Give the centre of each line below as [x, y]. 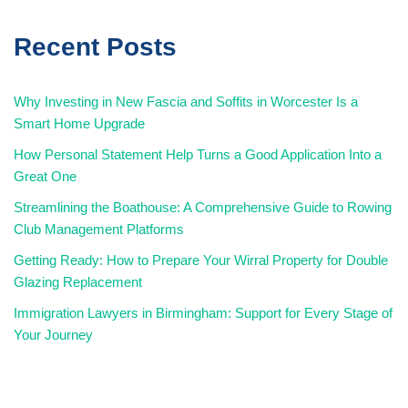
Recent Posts [95, 46]
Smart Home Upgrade [79, 123]
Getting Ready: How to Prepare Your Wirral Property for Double [201, 260]
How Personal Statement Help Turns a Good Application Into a [198, 154]
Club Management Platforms [99, 229]
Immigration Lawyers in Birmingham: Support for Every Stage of [203, 312]
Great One [45, 176]
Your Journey [53, 334]
